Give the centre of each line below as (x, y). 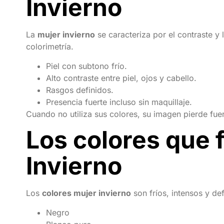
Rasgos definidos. (80, 90)
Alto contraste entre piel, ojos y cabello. (121, 78)
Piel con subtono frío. (86, 66)
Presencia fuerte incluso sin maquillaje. (119, 102)
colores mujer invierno (86, 193)
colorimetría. (50, 47)
